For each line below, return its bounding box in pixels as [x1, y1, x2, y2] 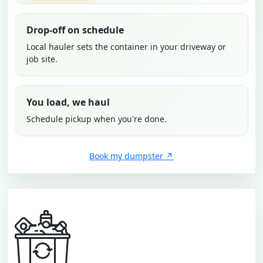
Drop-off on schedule [26, 23, 124, 37]
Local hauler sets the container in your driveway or [26, 41, 226, 53]
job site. [26, 53, 58, 65]
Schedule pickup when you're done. [26, 113, 167, 125]
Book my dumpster [89, 150, 163, 162]
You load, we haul [26, 96, 110, 109]
